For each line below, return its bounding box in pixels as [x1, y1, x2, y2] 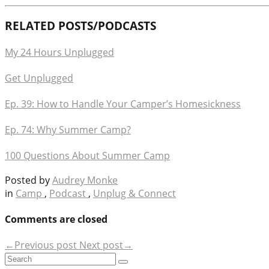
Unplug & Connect [93, 186, 176, 200]
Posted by [5, 173, 52, 187]
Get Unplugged [5, 71, 73, 85]
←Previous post [5, 238, 79, 252]
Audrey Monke [52, 173, 118, 187]
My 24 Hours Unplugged [5, 45, 114, 59]
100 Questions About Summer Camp [5, 148, 170, 162]
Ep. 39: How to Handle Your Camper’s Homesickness [5, 97, 241, 110]
